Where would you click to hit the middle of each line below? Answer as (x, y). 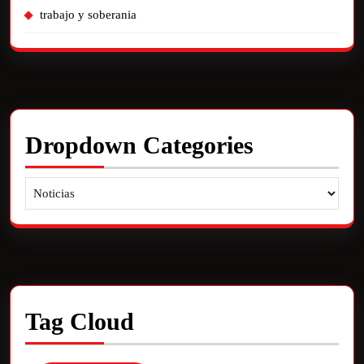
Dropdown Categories (139, 145)
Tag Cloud (80, 321)
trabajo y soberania (88, 15)
